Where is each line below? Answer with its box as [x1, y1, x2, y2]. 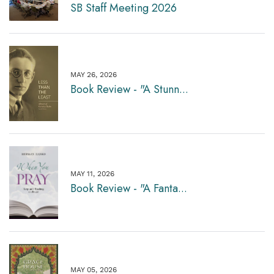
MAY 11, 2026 [70, 169, 114, 178]
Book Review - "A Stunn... [70, 81, 188, 97]
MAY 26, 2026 [70, 70, 117, 79]
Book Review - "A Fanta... [70, 180, 187, 196]
